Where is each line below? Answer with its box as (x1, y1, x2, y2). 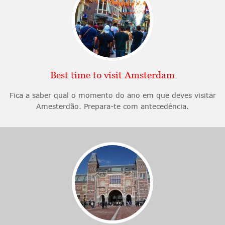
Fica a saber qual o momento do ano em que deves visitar (9, 90, 216, 99)
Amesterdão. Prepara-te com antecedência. (36, 101, 189, 110)
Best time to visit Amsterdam (50, 69, 175, 80)
